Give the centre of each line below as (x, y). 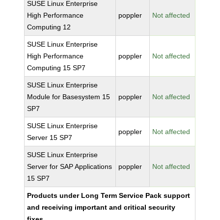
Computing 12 (49, 27)
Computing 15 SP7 (56, 68)
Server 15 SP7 (50, 137)
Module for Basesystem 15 (69, 97)
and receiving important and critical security (101, 207)
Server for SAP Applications (70, 166)
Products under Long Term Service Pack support (109, 195)
